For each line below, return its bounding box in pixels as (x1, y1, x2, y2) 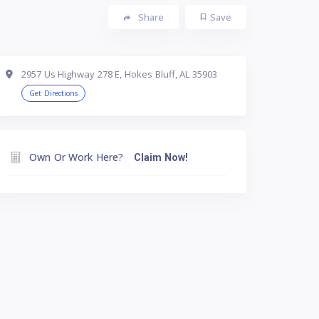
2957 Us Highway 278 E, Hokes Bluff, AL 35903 (21, 67, 217, 80)
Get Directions (29, 88, 78, 98)
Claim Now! (134, 151, 188, 163)
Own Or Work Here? (29, 150, 124, 164)
